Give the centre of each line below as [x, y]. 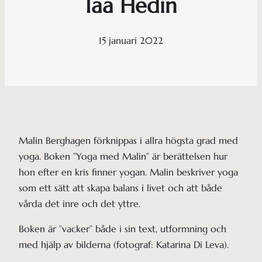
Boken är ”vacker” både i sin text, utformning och [123, 228]
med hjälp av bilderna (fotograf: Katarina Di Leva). [124, 244]
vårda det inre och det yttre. [80, 203]
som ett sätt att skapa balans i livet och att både [120, 187]
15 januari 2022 [131, 40]
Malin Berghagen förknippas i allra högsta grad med [128, 140]
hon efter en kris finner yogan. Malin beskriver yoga [128, 172]
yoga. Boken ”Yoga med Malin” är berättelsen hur [123, 156]
